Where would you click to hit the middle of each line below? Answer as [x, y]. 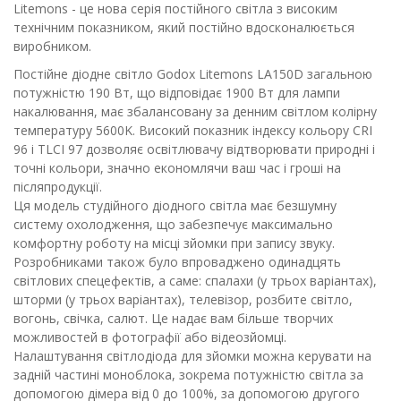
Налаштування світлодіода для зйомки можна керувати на [192, 356]
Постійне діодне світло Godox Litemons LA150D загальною [193, 74]
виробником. [52, 46]
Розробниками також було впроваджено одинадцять [177, 262]
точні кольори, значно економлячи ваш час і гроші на [177, 168]
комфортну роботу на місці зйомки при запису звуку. [174, 243]
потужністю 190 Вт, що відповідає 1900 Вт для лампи [177, 93]
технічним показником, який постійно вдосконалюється [184, 27]
